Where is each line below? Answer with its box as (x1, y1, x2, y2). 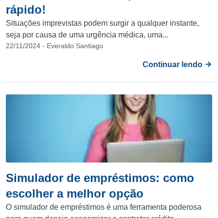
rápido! (6, 3, 46, 16)
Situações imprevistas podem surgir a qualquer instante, (6, 19, 199, 27)
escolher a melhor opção (6, 187, 144, 200)
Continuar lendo (143, 60, 204, 69)
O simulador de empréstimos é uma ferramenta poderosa (6, 203, 201, 211)
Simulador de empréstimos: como (6, 171, 194, 184)
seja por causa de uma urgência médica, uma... (6, 31, 168, 39)
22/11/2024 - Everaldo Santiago (6, 42, 103, 50)
